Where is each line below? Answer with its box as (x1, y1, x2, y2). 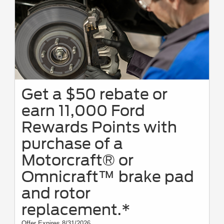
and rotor (21, 183, 90, 202)
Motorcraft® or (21, 150, 133, 169)
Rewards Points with (21, 117, 177, 136)
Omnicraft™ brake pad (21, 167, 194, 185)
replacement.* (21, 200, 130, 218)
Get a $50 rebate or (21, 84, 167, 103)
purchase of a (21, 134, 123, 152)
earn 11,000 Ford (21, 101, 145, 119)
